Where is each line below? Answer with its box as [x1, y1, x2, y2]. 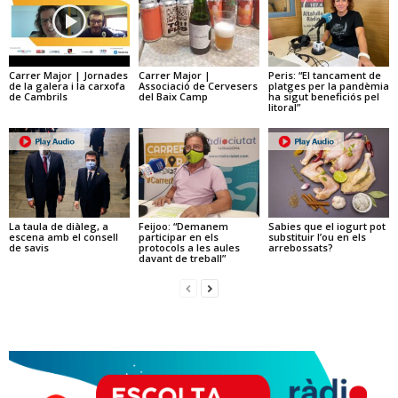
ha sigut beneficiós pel [267, 89, 379, 103]
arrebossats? [267, 241, 333, 255]
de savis [9, 241, 49, 255]
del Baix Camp [138, 89, 208, 103]
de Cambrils [9, 89, 68, 103]
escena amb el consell [9, 230, 118, 244]
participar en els [138, 230, 219, 244]
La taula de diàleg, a [9, 219, 108, 234]
